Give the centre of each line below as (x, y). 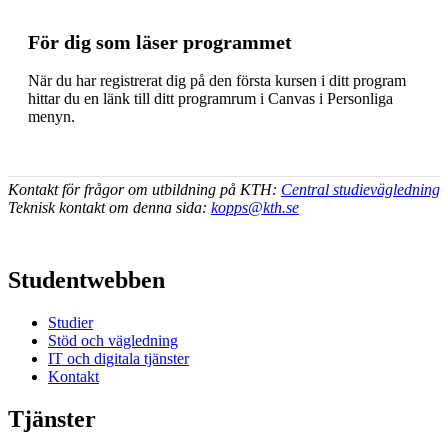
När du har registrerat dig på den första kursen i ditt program (217, 80)
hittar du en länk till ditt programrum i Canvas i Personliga (210, 98)
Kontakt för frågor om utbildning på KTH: (144, 189)
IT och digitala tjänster (118, 358)
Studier (70, 322)
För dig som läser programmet (160, 41)
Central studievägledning (360, 189)
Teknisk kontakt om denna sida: (109, 207)
